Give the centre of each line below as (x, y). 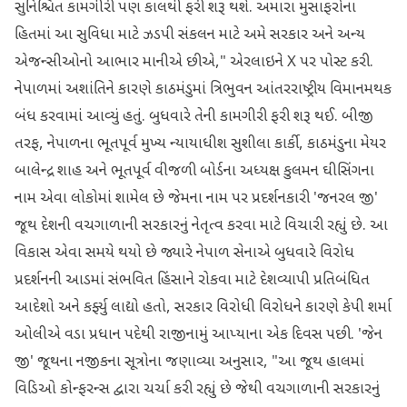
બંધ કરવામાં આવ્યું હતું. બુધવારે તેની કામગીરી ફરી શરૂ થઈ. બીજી (194, 117)
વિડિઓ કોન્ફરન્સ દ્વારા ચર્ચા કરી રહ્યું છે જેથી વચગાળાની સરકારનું (197, 390)
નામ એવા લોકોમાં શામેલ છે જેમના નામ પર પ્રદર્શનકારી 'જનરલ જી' (196, 199)
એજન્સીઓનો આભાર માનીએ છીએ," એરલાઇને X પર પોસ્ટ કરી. (194, 63)
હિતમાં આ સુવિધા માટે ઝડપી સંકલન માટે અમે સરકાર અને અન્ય (190, 35)
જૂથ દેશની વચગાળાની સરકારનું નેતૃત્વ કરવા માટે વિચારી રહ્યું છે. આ (201, 226)
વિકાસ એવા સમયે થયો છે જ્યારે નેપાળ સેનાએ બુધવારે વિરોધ (184, 253)
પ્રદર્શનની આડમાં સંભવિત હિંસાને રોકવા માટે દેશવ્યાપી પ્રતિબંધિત (192, 281)
